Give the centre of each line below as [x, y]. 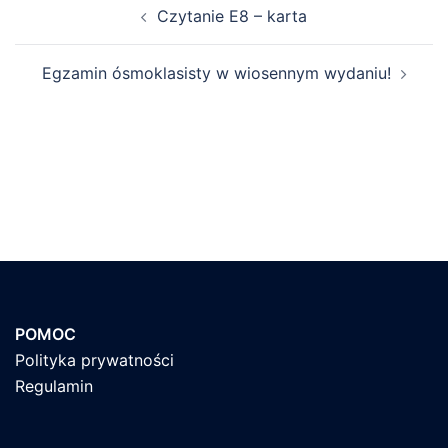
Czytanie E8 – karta [232, 15]
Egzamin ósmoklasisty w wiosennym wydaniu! [216, 72]
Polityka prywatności [94, 359]
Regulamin [54, 385]
